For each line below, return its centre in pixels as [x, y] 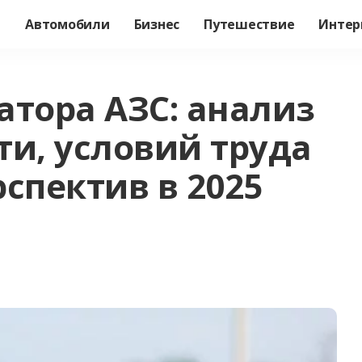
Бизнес [157, 24]
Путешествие [249, 24]
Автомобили [67, 24]
